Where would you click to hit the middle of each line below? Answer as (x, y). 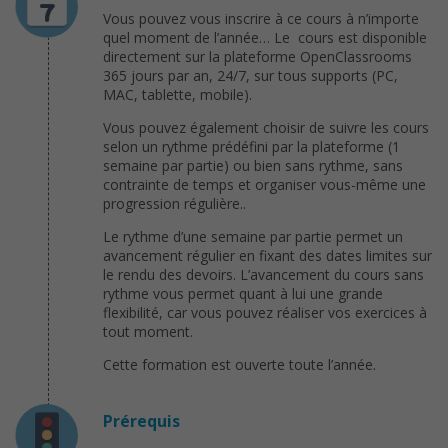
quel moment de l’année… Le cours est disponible (265, 37)
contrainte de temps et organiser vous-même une (264, 184)
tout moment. (148, 331)
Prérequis (141, 420)
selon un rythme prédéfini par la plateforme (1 (251, 146)
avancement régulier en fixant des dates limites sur (267, 255)
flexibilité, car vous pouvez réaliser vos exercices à (265, 312)
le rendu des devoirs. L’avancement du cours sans (263, 274)
